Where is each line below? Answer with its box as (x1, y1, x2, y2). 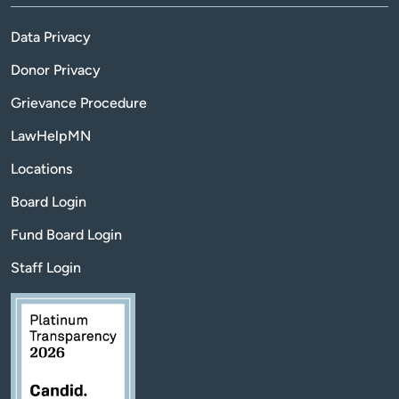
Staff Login (11, 258, 81, 276)
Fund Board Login (11, 225, 122, 243)
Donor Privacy (11, 61, 101, 78)
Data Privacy (11, 28, 91, 45)
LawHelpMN (11, 126, 91, 144)
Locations (11, 159, 72, 177)
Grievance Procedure (11, 94, 147, 111)
